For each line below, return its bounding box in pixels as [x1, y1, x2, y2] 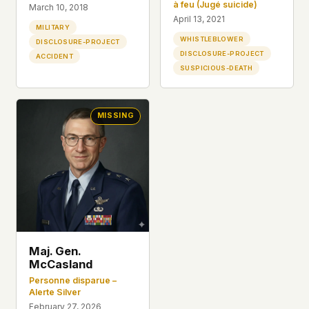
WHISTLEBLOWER [180, 34, 243, 43]
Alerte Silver [29, 286, 81, 297]
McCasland [29, 257, 93, 272]
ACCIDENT [36, 52, 73, 60]
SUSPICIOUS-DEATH [180, 63, 252, 72]
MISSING [97, 111, 134, 121]
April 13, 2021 [173, 13, 226, 24]
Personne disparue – [29, 275, 117, 286]
